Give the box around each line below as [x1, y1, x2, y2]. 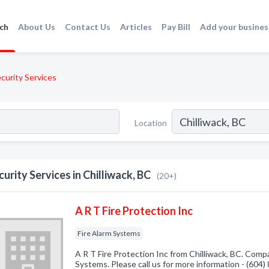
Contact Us [65, 21, 111, 32]
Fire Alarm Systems [77, 229, 141, 238]
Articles [120, 21, 153, 32]
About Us [18, 21, 56, 32]
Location [134, 117, 167, 128]
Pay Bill [162, 21, 191, 32]
